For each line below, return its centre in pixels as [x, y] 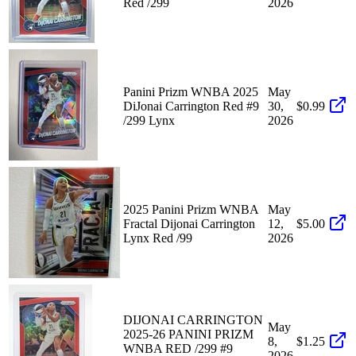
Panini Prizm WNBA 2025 [191, 91]
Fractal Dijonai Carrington [189, 223]
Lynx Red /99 [158, 238]
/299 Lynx [149, 120]
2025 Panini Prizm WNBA [191, 209]
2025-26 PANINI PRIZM [188, 334]
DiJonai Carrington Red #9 [191, 106]
